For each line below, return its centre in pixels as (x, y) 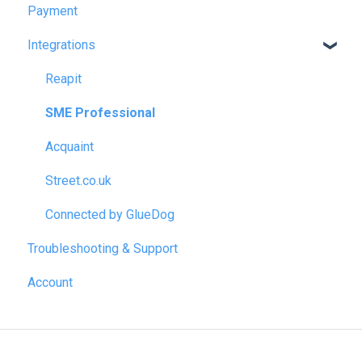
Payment (53, 11)
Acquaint (69, 147)
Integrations (61, 45)
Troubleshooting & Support (103, 249)
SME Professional (100, 113)
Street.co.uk (78, 181)
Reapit (63, 79)
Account (50, 283)
